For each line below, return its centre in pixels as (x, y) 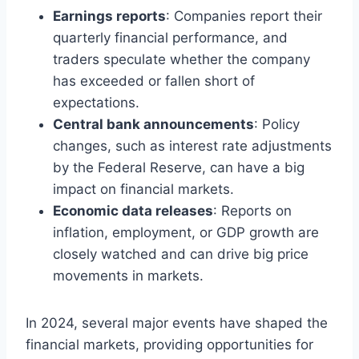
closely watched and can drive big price (181, 254)
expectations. (96, 102)
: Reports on (252, 210)
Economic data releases (133, 210)
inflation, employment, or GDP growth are (186, 232)
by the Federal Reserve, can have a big (179, 167)
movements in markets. (128, 275)
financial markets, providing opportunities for (169, 344)
